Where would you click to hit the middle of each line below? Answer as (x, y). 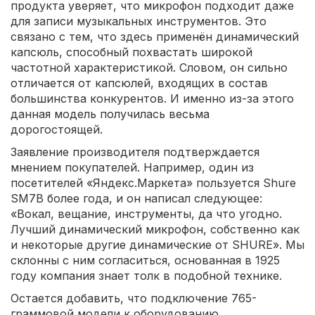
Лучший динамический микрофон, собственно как (155, 230)
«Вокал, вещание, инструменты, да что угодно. (146, 214)
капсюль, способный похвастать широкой (131, 52)
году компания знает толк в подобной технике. (146, 276)
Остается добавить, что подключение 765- (134, 298)
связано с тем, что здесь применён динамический (155, 37)
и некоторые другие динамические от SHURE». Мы (157, 245)
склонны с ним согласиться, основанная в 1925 (145, 261)
